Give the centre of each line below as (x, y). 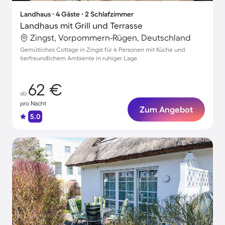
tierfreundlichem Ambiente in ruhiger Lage (79, 58)
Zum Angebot (166, 109)
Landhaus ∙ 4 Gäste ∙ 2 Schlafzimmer (77, 14)
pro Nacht (33, 103)
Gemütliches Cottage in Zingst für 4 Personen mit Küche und (102, 49)
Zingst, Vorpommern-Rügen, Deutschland (110, 37)
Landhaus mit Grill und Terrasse (81, 25)
